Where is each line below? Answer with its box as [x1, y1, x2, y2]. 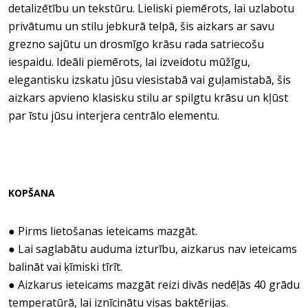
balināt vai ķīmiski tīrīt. [8, 259, 122, 274]
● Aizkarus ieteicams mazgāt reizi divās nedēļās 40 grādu [8, 277, 300, 292]
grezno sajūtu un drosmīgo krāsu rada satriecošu [8, 36, 264, 52]
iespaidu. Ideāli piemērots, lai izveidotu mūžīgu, [8, 54, 250, 69]
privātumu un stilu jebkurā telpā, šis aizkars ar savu [8, 19, 274, 34]
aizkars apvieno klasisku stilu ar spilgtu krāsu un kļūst [8, 90, 288, 105]
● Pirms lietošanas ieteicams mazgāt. [8, 223, 197, 239]
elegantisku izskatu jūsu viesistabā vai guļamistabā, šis [8, 72, 291, 87]
